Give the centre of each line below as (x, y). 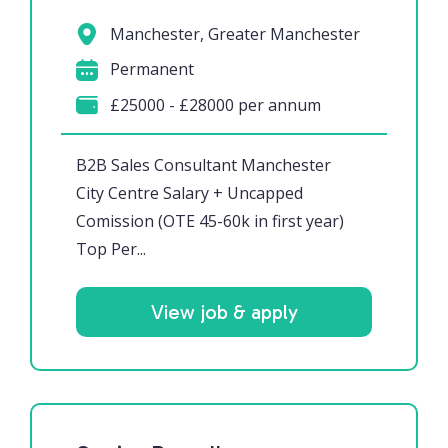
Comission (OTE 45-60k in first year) (209, 220)
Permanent (149, 69)
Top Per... (110, 248)
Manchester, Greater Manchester (232, 34)
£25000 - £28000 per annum (213, 104)
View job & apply (224, 311)
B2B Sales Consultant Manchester (203, 164)
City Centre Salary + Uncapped (189, 192)
